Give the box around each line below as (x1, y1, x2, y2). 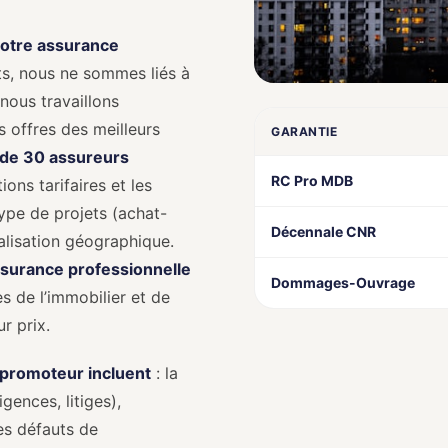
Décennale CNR (271, 223, 376, 240)
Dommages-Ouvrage (271, 274, 415, 291)
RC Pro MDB (271, 172, 353, 189)
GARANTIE (271, 124, 337, 139)
